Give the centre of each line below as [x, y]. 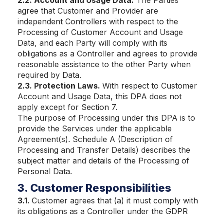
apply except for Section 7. [67, 107]
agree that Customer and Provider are [88, 11]
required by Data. [49, 75]
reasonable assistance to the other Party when [104, 64]
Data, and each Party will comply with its [92, 43]
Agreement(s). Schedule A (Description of [95, 139]
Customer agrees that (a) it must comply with [115, 200]
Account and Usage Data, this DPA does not [100, 96]
